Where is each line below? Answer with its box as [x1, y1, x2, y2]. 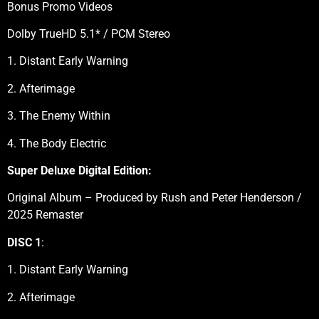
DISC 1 [7, 235, 41, 249]
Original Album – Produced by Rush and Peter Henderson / [7, 191, 302, 205]
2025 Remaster [7, 208, 83, 222]
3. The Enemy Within [7, 109, 110, 123]
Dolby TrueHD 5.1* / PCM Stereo [7, 27, 170, 41]
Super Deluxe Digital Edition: [7, 164, 152, 178]
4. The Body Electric [7, 136, 106, 150]
